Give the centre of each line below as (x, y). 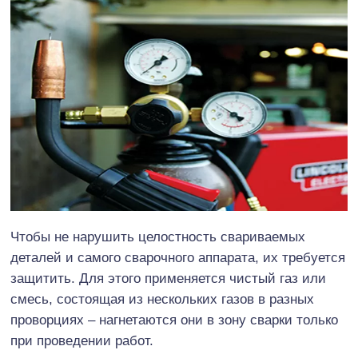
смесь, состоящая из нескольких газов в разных (162, 299)
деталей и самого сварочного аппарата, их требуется (178, 257)
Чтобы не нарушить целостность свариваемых (158, 237)
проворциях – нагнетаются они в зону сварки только (174, 320)
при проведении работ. (82, 340)
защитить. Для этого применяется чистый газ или (168, 278)
